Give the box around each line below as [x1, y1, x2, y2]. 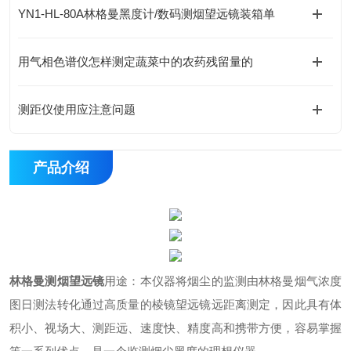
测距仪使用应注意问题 [18, 103, 136, 116]
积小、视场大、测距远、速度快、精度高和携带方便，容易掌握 [9, 321, 342, 335]
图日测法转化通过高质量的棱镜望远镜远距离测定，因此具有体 [9, 298, 342, 311]
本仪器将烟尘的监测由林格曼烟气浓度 [139, 274, 342, 288]
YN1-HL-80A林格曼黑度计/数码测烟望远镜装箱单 [18, 7, 275, 20]
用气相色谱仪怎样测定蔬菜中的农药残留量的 [18, 55, 253, 68]
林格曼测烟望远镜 [9, 274, 105, 288]
